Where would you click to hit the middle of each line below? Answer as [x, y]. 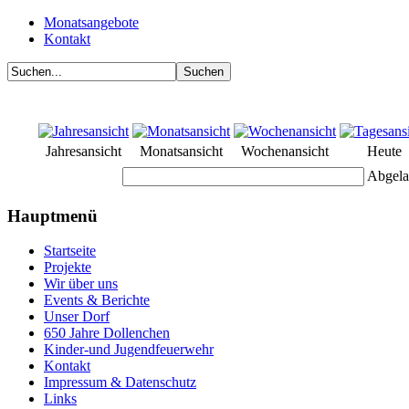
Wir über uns [81, 284]
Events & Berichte [97, 300]
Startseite [70, 251]
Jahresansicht [84, 151]
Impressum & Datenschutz [120, 383]
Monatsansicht [181, 151]
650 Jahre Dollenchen [107, 333]
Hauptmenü [52, 215]
